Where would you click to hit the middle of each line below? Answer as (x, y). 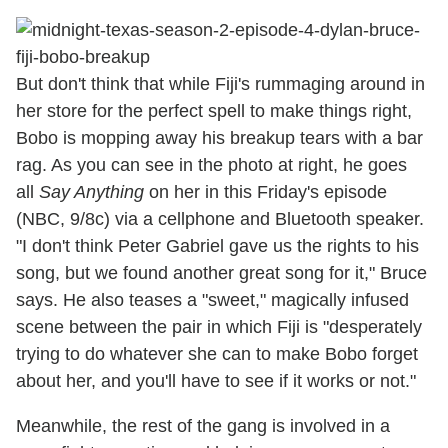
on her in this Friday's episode (265, 192)
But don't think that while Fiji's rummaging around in (220, 84)
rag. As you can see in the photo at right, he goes (211, 165)
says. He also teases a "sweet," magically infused (212, 300)
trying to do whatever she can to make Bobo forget (217, 354)
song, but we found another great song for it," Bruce (221, 273)
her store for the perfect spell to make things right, (214, 111)
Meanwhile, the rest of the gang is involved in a (203, 426)
